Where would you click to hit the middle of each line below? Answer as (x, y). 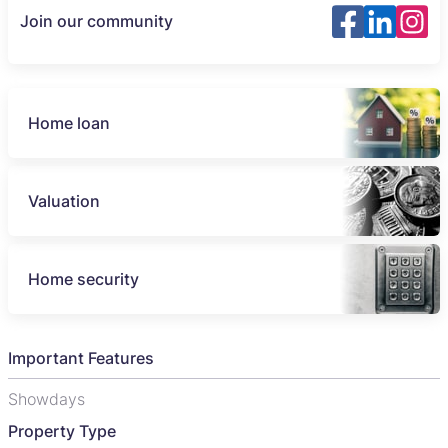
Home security (83, 278)
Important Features (81, 357)
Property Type (62, 430)
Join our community (96, 21)
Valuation (64, 200)
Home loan (69, 122)
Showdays (46, 398)
